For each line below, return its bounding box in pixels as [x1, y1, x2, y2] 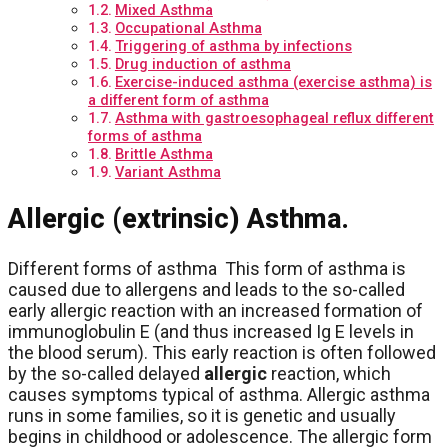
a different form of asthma [88, 91, 269, 110]
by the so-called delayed [8, 362, 204, 384]
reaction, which [267, 362, 391, 384]
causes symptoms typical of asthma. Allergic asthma [8, 383, 430, 405]
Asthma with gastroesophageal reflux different [114, 109, 434, 128]
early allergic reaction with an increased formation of [8, 299, 423, 321]
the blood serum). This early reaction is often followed [8, 341, 436, 363]
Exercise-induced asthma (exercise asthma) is [114, 73, 432, 92]
